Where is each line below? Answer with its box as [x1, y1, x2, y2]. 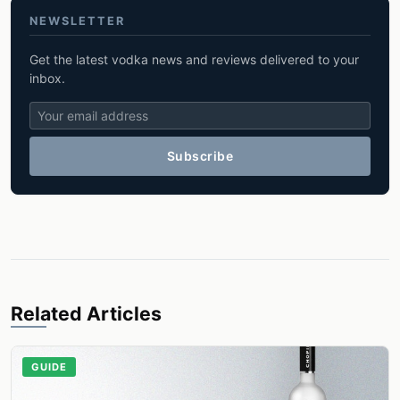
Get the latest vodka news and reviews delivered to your [29, 51, 359, 67]
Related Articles [11, 301, 162, 325]
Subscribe [166, 148, 234, 164]
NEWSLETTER [29, 13, 125, 28]
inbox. [29, 70, 65, 86]
